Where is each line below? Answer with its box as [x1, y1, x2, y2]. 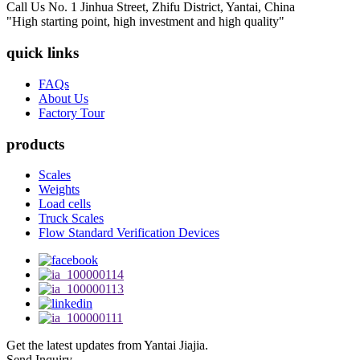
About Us [39, 91, 88, 105]
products [6, 135, 64, 153]
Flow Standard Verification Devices [39, 226, 219, 240]
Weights [39, 182, 80, 197]
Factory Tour [39, 105, 104, 120]
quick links [6, 44, 79, 62]
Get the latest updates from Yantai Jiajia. [6, 338, 208, 353]
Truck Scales [39, 211, 104, 226]
